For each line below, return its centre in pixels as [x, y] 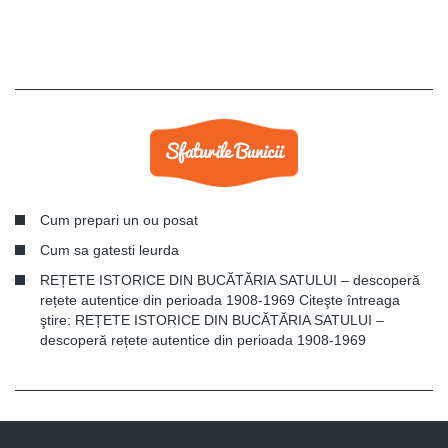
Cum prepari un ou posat [119, 220]
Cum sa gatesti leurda [109, 250]
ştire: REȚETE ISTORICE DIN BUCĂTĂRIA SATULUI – [212, 320]
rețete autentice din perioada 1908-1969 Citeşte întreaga [220, 300]
